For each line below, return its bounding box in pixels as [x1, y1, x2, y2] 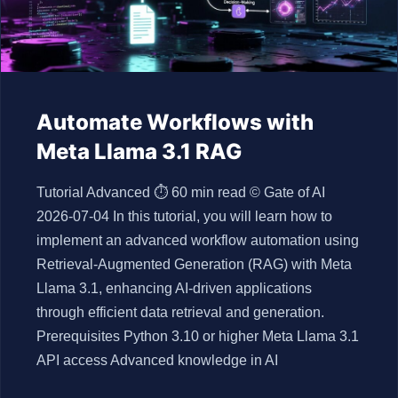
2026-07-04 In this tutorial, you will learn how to [36, 209, 332, 224]
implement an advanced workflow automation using [36, 233, 359, 248]
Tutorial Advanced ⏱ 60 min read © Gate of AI [36, 185, 325, 200]
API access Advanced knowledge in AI [36, 353, 278, 368]
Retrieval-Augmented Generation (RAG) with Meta [36, 257, 352, 272]
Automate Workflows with [36, 109, 314, 135]
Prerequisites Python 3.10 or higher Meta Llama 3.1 [36, 329, 359, 344]
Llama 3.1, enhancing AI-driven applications [36, 281, 312, 296]
